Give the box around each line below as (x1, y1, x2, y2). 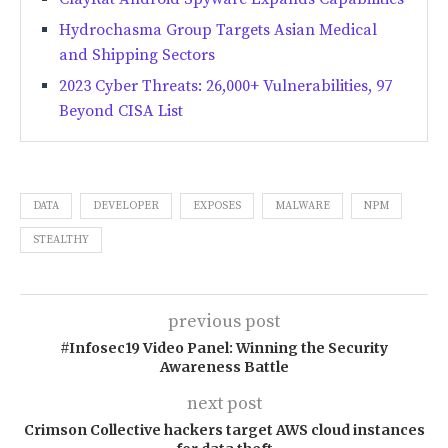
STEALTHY (33, 232, 89, 247)
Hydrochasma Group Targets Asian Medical (59, 19, 377, 40)
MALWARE (275, 198, 330, 213)
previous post (168, 309, 280, 333)
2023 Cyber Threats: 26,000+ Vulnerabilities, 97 (59, 75, 392, 96)
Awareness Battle (159, 357, 289, 376)
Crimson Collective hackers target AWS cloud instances (23, 420, 425, 439)
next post (186, 391, 262, 415)
